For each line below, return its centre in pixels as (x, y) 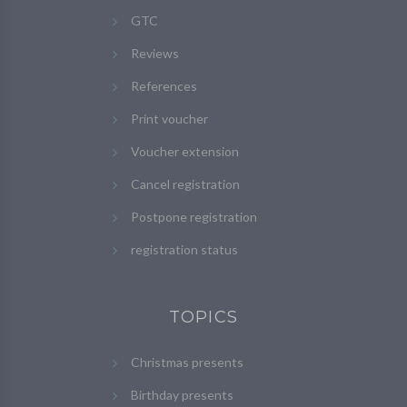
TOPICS (203, 318)
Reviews (155, 54)
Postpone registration (194, 217)
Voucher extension (185, 152)
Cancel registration (185, 184)
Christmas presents (187, 362)
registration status (184, 250)
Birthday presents (182, 395)
